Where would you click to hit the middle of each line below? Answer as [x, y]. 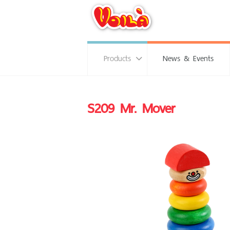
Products [117, 58]
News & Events [188, 58]
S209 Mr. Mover [131, 108]
